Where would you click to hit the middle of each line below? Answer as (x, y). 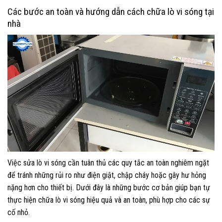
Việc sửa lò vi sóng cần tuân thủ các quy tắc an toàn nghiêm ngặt (108, 163)
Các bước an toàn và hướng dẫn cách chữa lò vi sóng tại (111, 12)
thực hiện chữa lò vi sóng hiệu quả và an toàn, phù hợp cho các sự (109, 200)
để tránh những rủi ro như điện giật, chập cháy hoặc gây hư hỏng (107, 175)
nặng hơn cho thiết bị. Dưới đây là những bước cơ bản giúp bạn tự (109, 187)
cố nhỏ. (19, 212)
